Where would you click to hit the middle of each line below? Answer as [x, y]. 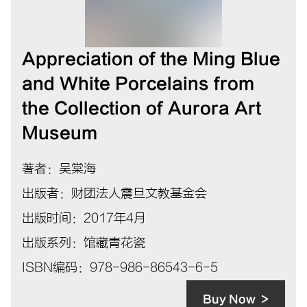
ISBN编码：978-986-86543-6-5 [120, 267]
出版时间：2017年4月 [84, 218]
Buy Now [229, 299]
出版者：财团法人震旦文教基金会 [114, 193]
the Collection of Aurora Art [142, 108]
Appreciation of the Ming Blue [151, 59]
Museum [60, 133]
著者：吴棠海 [59, 169]
